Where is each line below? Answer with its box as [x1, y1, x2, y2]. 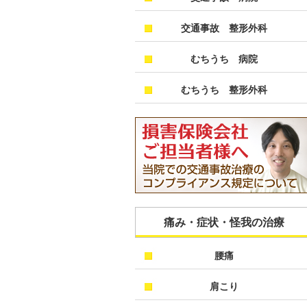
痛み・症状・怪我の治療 [164, 217, 284, 228]
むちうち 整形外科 [181, 84, 267, 95]
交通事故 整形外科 [181, 23, 267, 34]
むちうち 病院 [191, 53, 258, 64]
